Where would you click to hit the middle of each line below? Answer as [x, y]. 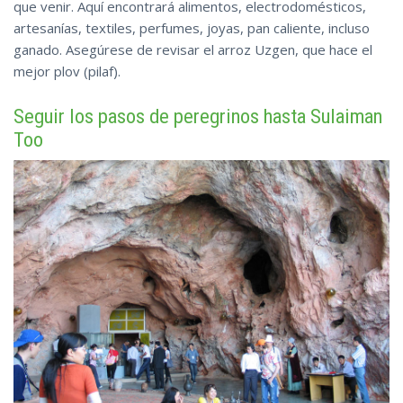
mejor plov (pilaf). [67, 72]
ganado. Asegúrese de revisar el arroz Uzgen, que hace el [193, 50]
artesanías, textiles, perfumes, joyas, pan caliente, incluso [192, 28]
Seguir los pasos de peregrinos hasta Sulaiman [198, 116]
